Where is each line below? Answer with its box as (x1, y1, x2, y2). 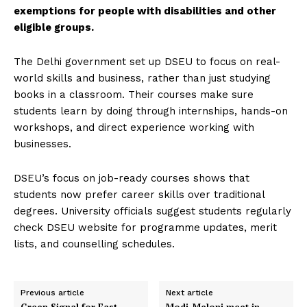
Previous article (21, 288, 84, 298)
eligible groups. (14, 21, 94, 34)
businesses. (14, 138, 71, 151)
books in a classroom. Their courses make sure (14, 88, 254, 101)
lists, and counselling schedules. (14, 238, 175, 251)
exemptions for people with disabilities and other (14, 5, 276, 18)
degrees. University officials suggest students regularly (14, 205, 291, 218)
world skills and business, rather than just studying (14, 72, 271, 85)
